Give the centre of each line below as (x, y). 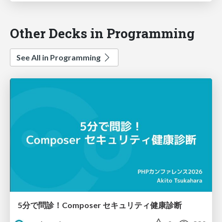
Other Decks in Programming (102, 33)
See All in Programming (59, 57)
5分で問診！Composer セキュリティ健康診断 (100, 205)
